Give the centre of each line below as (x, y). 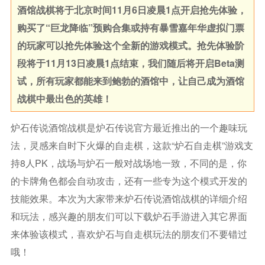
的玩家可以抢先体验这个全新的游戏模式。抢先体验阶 (130, 45)
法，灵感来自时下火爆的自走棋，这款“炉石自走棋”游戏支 (132, 145)
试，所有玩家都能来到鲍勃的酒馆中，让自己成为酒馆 (130, 81)
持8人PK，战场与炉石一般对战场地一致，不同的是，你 (128, 163)
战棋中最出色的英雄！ (64, 98)
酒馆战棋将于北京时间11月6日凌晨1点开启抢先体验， (132, 10)
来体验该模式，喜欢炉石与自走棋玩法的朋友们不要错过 (129, 234)
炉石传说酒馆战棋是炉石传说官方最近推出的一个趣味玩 (129, 127)
